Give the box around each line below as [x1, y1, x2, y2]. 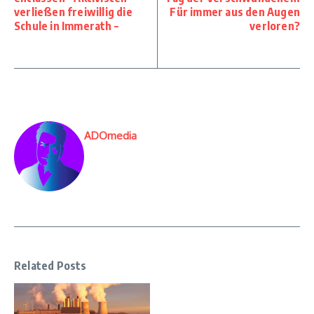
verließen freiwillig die [14, 5, 132, 19]
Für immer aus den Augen [170, 5, 300, 19]
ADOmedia [84, 129, 137, 142]
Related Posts [14, 259, 87, 273]
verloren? [250, 19, 300, 33]
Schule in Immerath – [14, 19, 118, 33]
